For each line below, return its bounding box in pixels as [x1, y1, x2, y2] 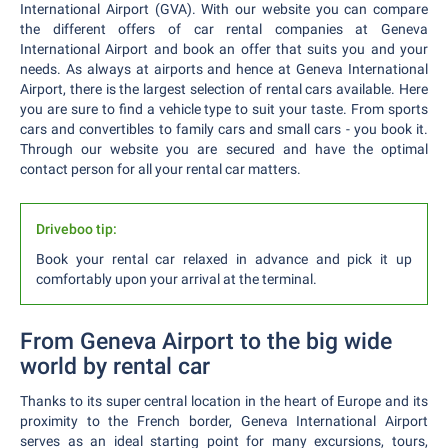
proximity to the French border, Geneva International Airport [20, 413, 428, 429]
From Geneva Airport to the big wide [20, 328, 392, 355]
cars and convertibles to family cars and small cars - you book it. [20, 121, 428, 137]
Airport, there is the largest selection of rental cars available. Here [20, 81, 428, 97]
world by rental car [20, 353, 210, 380]
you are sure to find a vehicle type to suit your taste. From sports [20, 101, 428, 117]
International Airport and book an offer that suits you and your [20, 41, 428, 57]
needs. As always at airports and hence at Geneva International [20, 61, 428, 77]
